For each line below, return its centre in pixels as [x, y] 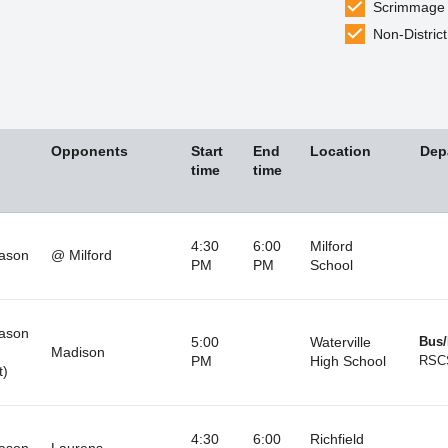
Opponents [89, 150]
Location [340, 150]
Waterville [340, 341]
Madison [77, 351]
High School [347, 360]
